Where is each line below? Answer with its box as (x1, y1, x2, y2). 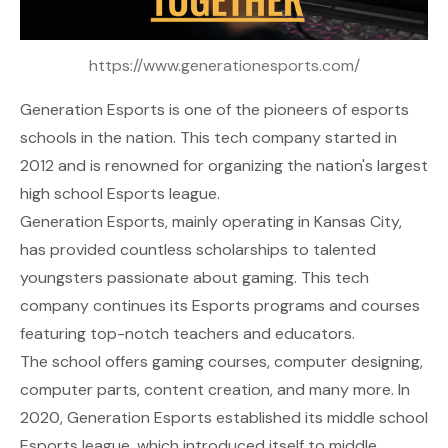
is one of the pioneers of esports (165, 99, 409, 121)
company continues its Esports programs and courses (20, 295, 420, 317)
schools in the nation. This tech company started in (20, 127, 397, 149)
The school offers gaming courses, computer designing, (20, 351, 423, 373)
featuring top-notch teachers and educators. (20, 323, 355, 345)
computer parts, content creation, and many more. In (20, 379, 410, 401)
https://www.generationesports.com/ (88, 55, 360, 77)
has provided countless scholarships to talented (20, 239, 376, 261)
